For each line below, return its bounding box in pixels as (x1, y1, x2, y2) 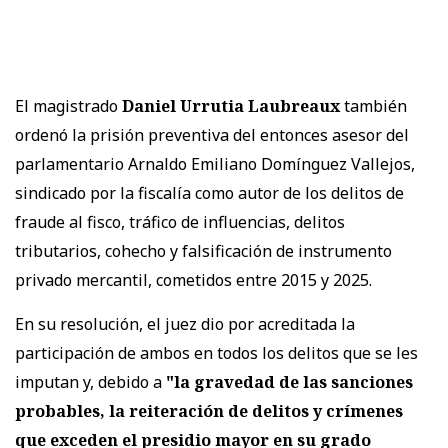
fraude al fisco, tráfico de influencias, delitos (15, 210, 345, 233)
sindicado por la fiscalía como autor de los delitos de (15, 181, 404, 204)
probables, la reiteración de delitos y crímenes (15, 399, 403, 422)
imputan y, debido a (15, 370, 166, 393)
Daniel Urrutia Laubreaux (122, 94, 340, 117)
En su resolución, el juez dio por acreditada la (15, 312, 355, 335)
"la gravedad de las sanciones (166, 370, 413, 393)
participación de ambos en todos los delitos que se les (15, 341, 418, 364)
